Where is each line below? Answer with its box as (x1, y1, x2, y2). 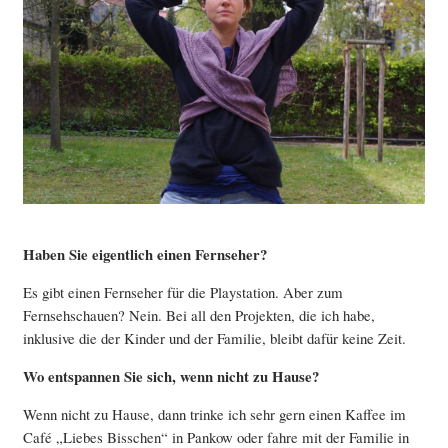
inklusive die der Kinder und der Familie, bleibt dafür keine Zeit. (23, 327, 407, 348)
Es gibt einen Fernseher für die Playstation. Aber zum (23, 281, 344, 302)
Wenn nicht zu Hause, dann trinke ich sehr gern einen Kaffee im (23, 403, 407, 424)
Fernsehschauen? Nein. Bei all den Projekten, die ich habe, (23, 304, 376, 325)
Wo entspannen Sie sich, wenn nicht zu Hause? (23, 364, 320, 387)
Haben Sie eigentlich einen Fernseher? (23, 242, 268, 265)
